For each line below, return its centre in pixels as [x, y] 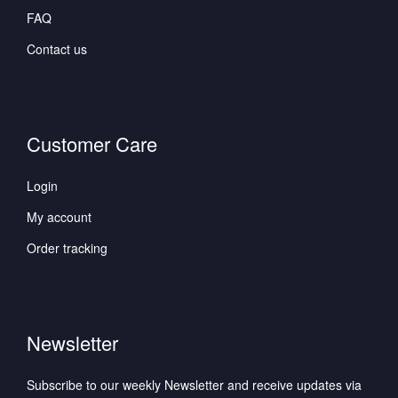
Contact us [57, 49]
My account [59, 217]
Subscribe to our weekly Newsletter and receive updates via [194, 385]
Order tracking [67, 248]
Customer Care [92, 144]
